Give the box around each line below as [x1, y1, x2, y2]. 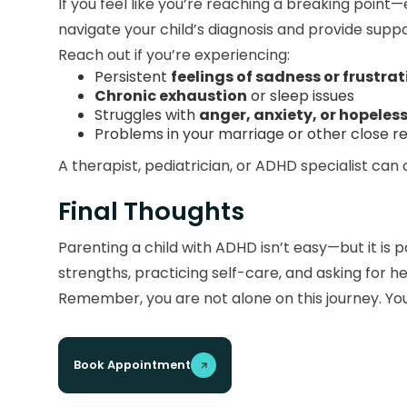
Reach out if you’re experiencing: [58, 45, 290, 66]
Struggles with [94, 104, 199, 126]
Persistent [94, 66, 171, 88]
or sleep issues [247, 85, 354, 107]
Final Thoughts [58, 194, 244, 230]
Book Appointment [74, 357, 191, 373]
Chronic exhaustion [94, 85, 247, 107]
